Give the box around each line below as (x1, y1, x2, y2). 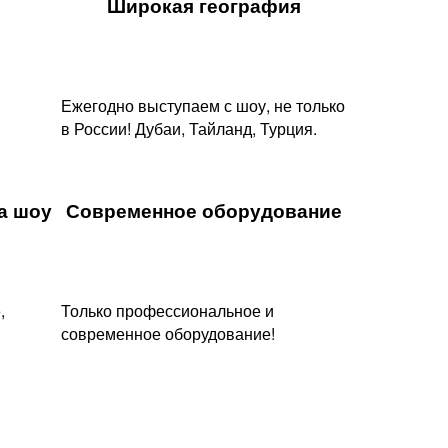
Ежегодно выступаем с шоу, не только (61, 93, 345, 117)
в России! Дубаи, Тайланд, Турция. (61, 116, 317, 140)
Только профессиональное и (61, 299, 274, 323)
